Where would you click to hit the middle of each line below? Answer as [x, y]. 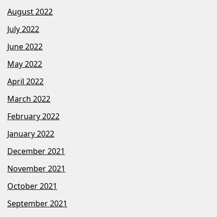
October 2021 [32, 186]
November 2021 [36, 168]
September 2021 [37, 203]
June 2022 [25, 46]
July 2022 [23, 29]
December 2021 [36, 151]
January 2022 [31, 133]
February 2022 [33, 116]
